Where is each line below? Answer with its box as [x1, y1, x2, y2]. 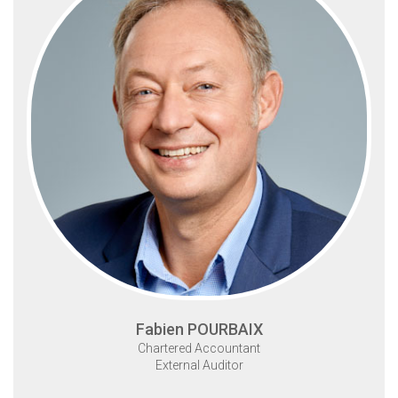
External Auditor [155, 358, 243, 373]
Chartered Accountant [138, 341, 260, 356]
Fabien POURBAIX [135, 320, 263, 339]
